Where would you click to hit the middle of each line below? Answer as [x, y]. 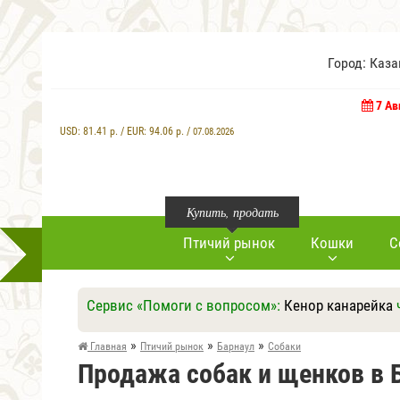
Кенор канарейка [338, 305]
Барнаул [236, 346]
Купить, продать [232, 212]
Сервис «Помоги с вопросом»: [185, 305]
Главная [107, 346]
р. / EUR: [128, 131]
